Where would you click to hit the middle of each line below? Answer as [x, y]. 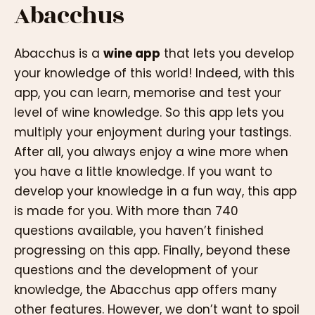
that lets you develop [227, 54]
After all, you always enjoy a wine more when [151, 152]
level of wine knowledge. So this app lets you [149, 113]
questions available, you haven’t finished [139, 231]
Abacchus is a [59, 54]
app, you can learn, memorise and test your [148, 93]
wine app [132, 54]
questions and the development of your [136, 270]
